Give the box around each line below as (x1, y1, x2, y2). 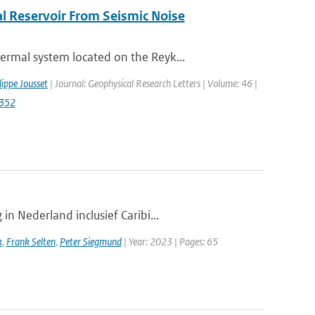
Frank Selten (6, 235, 56, 248)
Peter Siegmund (59, 235, 122, 248)
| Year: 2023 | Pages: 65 (121, 235, 218, 248)
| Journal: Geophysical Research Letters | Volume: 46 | (47, 77, 257, 90)
